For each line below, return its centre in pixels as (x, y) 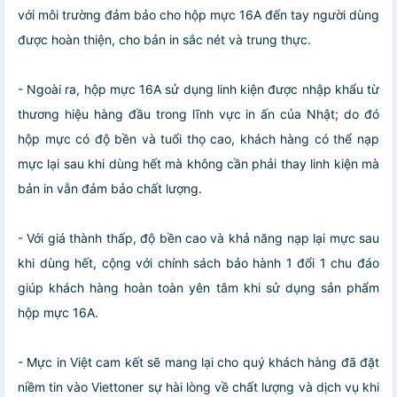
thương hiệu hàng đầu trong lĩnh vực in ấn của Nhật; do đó (198, 113)
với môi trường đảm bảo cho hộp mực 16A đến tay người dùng (198, 14)
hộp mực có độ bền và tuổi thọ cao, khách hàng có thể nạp (198, 138)
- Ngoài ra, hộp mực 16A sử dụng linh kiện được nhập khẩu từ (198, 89)
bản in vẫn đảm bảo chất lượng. (110, 188)
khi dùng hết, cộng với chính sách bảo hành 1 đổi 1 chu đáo (198, 262)
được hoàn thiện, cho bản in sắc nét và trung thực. (164, 39)
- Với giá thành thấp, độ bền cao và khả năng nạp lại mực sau (198, 237)
